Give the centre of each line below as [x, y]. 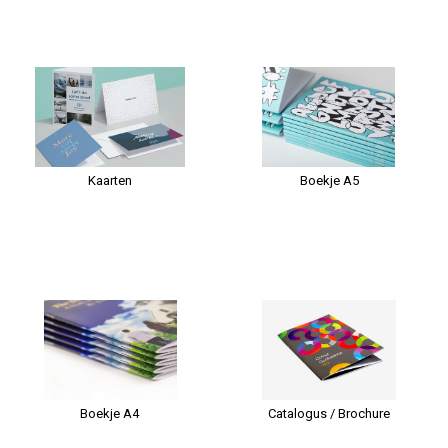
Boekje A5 [329, 180]
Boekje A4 [110, 413]
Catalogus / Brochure [329, 413]
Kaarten [109, 180]
